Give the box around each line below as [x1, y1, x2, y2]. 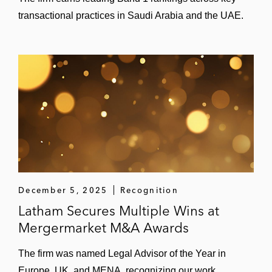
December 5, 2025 [18, 185, 108, 195]
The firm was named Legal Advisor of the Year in [18, 248, 226, 259]
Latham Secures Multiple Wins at [18, 202, 219, 219]
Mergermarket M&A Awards [18, 219, 189, 236]
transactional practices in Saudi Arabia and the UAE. [18, 10, 243, 21]
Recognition [120, 185, 178, 195]
